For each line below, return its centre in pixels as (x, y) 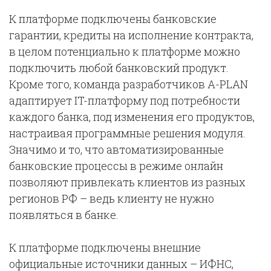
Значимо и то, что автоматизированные (116, 150)
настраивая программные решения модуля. (127, 133)
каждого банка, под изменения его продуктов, (132, 117)
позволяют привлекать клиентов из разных (127, 182)
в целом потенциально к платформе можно (125, 52)
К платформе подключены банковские (113, 19)
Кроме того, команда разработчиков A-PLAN (129, 84)
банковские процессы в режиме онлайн (116, 166)
